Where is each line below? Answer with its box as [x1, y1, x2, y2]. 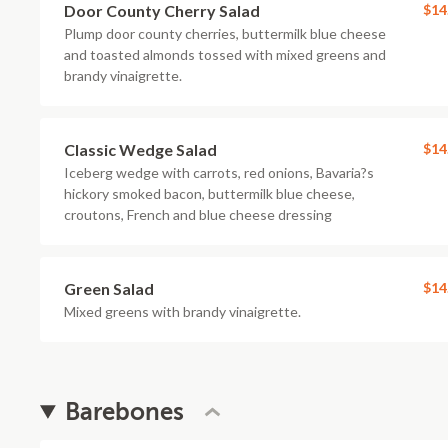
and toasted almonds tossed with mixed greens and [64, 46, 386, 63]
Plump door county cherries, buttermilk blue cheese [64, 25, 386, 42]
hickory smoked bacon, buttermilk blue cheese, [64, 185, 355, 202]
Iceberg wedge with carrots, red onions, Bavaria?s [64, 164, 374, 181]
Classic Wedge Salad [64, 140, 217, 159]
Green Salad [64, 279, 154, 298]
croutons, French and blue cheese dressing [64, 206, 332, 223]
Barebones [65, 398, 185, 426]
